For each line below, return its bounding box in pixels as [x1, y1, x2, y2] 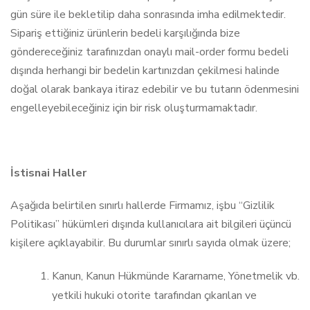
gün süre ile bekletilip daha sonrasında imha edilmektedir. [10, 7, 286, 22]
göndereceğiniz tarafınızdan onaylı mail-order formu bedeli [10, 44, 289, 60]
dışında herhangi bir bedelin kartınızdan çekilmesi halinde [10, 63, 280, 78]
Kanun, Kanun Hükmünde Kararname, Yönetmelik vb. [52, 268, 300, 284]
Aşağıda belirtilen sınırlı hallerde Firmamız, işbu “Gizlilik [10, 198, 275, 213]
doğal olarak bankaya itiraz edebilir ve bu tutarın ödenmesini [10, 82, 299, 97]
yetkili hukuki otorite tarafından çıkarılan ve [52, 288, 257, 303]
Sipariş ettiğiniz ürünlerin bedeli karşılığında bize [10, 26, 240, 41]
